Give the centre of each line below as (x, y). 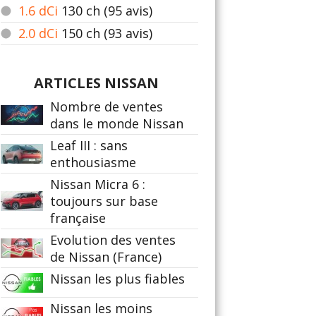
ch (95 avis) (119, 11)
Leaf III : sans (89, 145)
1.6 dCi (38, 11)
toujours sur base (104, 201)
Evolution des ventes (113, 240)
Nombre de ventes (107, 107)
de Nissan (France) (106, 257)
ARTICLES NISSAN (96, 83)
